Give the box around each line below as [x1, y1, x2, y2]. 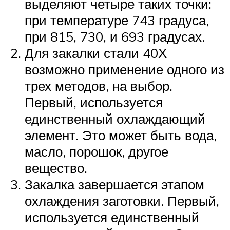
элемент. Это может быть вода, [25, 127, 217, 144]
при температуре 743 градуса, [25, 12, 209, 29]
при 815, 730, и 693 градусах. [25, 28, 205, 45]
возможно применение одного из [25, 61, 224, 78]
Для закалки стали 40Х [25, 45, 167, 62]
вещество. [25, 160, 87, 177]
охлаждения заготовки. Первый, [25, 193, 219, 209]
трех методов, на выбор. [25, 78, 172, 94]
